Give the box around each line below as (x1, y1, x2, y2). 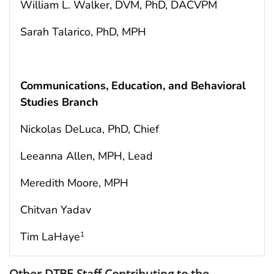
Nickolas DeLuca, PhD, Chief (20, 121, 159, 136)
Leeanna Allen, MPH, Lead (20, 148, 153, 163)
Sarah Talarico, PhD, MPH (20, 24, 146, 39)
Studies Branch (20, 94, 98, 109)
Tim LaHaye (20, 229, 80, 244)
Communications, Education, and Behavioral (20, 78, 246, 93)
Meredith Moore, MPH (20, 175, 128, 190)
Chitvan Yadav (20, 202, 91, 217)
